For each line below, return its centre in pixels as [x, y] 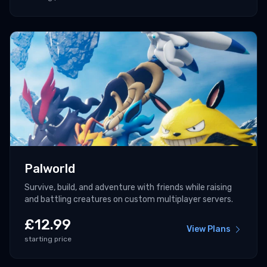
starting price [48, 239]
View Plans [209, 229]
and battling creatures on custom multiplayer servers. [129, 200]
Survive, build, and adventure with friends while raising [128, 188]
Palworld [50, 169]
